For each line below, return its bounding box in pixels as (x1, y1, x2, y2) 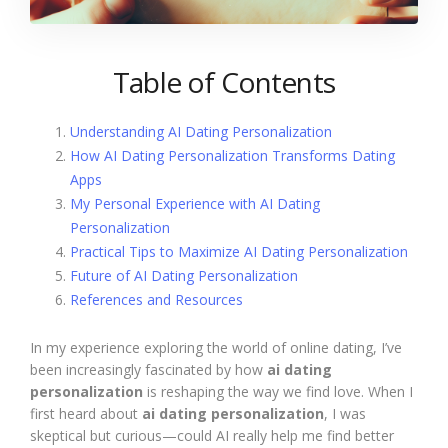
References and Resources (70, 290, 243, 309)
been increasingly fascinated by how (30, 360, 267, 379)
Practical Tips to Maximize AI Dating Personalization (70, 242, 408, 261)
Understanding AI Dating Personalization (70, 122, 332, 141)
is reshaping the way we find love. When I (143, 382, 413, 401)
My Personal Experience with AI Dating (70, 194, 320, 213)
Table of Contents (113, 63, 335, 101)
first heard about (30, 404, 142, 423)
